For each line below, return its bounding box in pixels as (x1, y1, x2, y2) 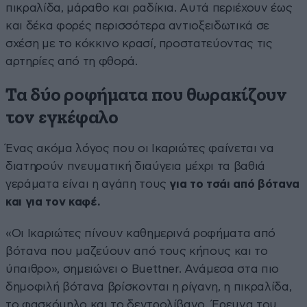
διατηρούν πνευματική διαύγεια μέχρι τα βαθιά (5, 160, 266, 172)
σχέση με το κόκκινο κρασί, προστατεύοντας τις (5, 37, 273, 49)
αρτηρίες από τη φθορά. (5, 55, 138, 67)
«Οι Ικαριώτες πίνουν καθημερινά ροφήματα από (5, 227, 276, 239)
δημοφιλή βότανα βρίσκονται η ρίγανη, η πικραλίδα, (5, 280, 292, 293)
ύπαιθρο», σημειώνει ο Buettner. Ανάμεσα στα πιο (5, 262, 280, 275)
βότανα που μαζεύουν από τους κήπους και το (5, 245, 268, 257)
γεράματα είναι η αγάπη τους (5, 177, 170, 190)
